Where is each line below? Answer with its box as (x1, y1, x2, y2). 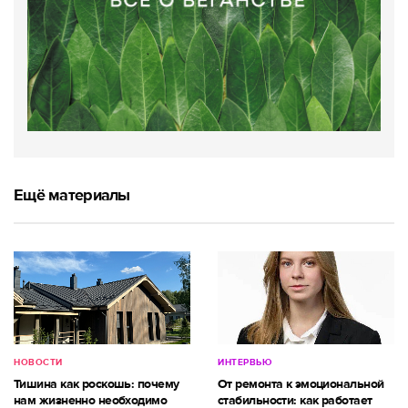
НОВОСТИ (14, 356, 63, 368)
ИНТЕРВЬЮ (218, 356, 271, 368)
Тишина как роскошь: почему (14, 375, 179, 392)
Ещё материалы (14, 184, 130, 205)
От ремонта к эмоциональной (218, 375, 384, 392)
